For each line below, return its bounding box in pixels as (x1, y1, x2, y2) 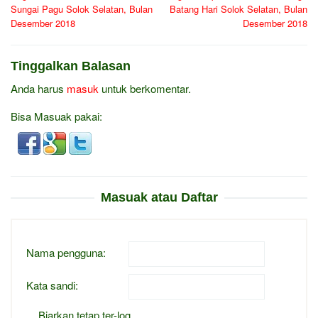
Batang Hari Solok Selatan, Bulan (170, 2, 307, 16)
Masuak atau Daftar (100, 190, 218, 204)
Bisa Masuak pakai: (11, 109, 102, 124)
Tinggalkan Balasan (11, 59, 131, 73)
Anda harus (11, 81, 67, 96)
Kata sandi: (26, 277, 78, 292)
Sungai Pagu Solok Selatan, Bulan (11, 2, 153, 16)
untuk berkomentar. (99, 81, 191, 96)
